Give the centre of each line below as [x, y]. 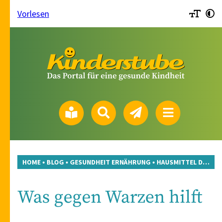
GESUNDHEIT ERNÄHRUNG [110, 162]
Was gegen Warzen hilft [110, 198]
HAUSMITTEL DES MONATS [180, 162]
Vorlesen [33, 14]
